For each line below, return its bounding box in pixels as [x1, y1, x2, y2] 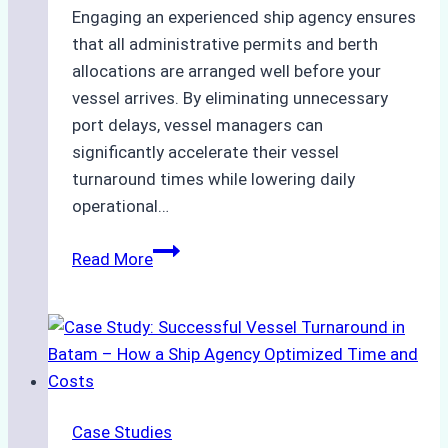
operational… [72, 196, 169, 217]
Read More [72, 249, 153, 270]
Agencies [152, 293, 222, 314]
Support [152, 320, 212, 341]
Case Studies [72, 422, 172, 443]
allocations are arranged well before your [72, 61, 381, 82]
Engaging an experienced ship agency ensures [72, 7, 416, 28]
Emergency [152, 347, 236, 368]
